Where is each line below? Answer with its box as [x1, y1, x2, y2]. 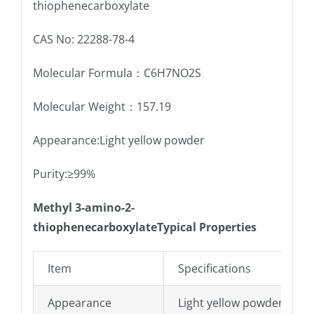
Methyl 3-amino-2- [32, 200, 135, 216]
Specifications [177, 261, 251, 277]
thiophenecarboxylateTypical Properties [32, 219, 257, 235]
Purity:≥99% [32, 166, 95, 182]
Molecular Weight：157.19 [32, 99, 171, 115]
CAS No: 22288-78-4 [32, 32, 135, 48]
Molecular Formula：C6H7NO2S [32, 65, 201, 81]
